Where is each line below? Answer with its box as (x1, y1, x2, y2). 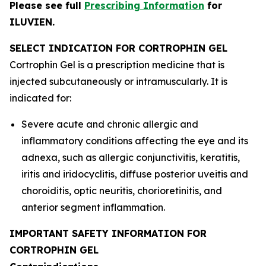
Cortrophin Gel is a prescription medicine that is (9, 59, 224, 71)
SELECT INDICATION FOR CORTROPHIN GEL (9, 42, 227, 54)
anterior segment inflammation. (21, 201, 165, 213)
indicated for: (9, 92, 71, 104)
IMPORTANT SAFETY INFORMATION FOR (9, 227, 207, 239)
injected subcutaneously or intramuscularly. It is (9, 75, 227, 87)
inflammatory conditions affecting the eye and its (21, 135, 248, 147)
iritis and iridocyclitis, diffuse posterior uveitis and (21, 168, 248, 180)
